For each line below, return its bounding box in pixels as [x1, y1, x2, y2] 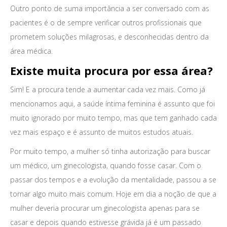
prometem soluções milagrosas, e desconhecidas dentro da [10, 32, 209, 42]
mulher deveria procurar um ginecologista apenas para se [10, 203, 200, 213]
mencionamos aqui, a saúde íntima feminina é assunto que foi [10, 99, 215, 108]
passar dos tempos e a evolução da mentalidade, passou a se [10, 175, 216, 184]
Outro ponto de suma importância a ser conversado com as [10, 4, 209, 13]
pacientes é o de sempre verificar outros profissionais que [10, 18, 202, 27]
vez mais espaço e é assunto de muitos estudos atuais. [10, 127, 193, 137]
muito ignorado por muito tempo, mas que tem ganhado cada [10, 113, 217, 123]
